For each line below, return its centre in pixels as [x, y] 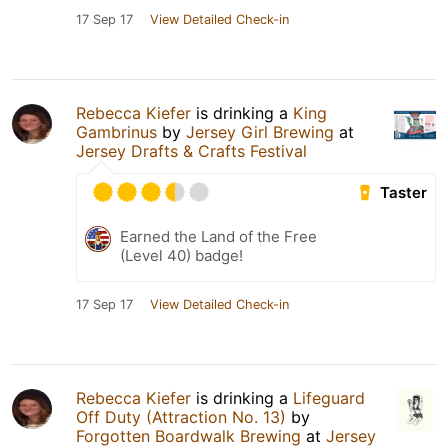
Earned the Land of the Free [218, 236]
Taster [403, 192]
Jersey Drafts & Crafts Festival [191, 150]
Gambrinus [116, 131]
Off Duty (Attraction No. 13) [181, 416]
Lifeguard [329, 397]
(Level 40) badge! [181, 255]
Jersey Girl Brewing [260, 131]
